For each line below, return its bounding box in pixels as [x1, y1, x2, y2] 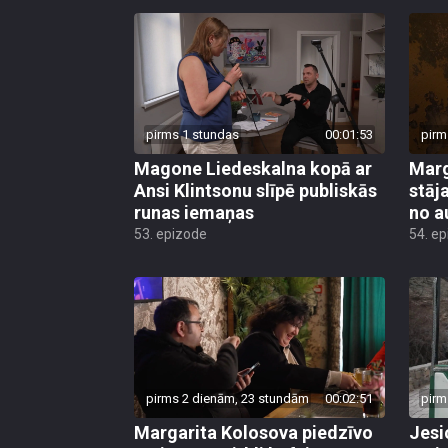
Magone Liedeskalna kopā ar [134, 158, 372, 180]
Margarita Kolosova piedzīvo [134, 422, 373, 444]
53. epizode [134, 226, 207, 243]
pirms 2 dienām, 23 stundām [146, 391, 309, 407]
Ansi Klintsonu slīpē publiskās [134, 180, 377, 202]
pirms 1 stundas [146, 127, 239, 143]
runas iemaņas [134, 202, 254, 224]
